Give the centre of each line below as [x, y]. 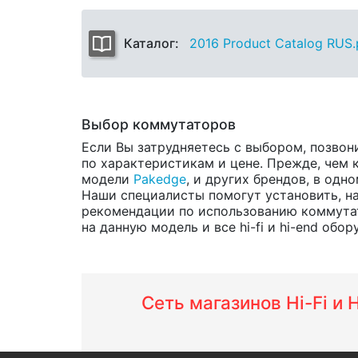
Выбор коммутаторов [159, 124]
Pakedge [160, 179]
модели [107, 179]
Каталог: [155, 43]
